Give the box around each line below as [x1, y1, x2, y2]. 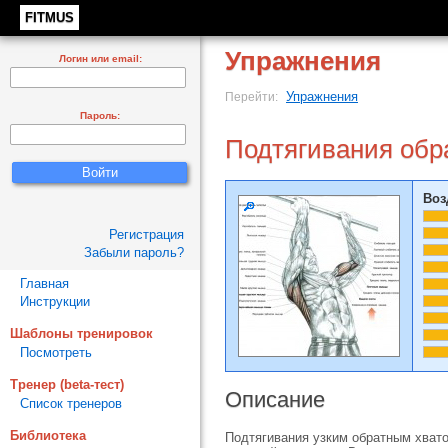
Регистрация [109, 227, 184, 242]
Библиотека [10, 428, 86, 443]
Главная [20, 276, 69, 291]
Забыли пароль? [84, 245, 184, 260]
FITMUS [25, 10, 74, 25]
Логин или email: [58, 53, 142, 64]
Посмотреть [20, 345, 92, 360]
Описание [225, 387, 325, 412]
